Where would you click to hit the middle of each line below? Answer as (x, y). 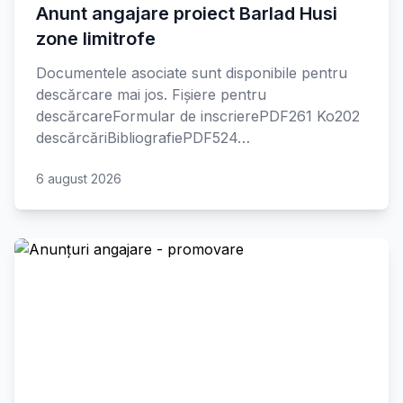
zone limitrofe (96, 39)
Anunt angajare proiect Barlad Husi (187, 13)
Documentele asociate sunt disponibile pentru (192, 73)
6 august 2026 (79, 179)
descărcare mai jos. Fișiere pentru (151, 94)
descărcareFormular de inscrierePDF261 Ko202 (198, 116)
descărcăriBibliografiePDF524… (143, 138)
